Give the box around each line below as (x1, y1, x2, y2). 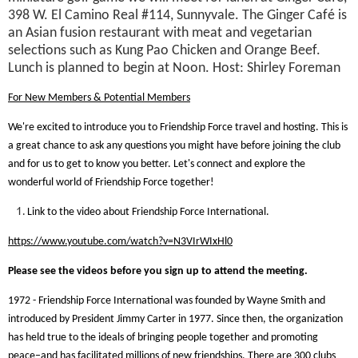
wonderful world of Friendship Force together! (8, 177, 214, 189)
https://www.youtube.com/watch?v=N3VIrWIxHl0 (8, 236, 233, 248)
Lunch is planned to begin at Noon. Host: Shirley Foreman (8, 61, 340, 76)
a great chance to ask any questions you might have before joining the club (8, 140, 340, 152)
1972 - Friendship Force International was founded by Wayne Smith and (8, 295, 325, 307)
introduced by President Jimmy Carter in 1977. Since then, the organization (8, 313, 343, 325)
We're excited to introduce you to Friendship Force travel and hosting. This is (8, 121, 348, 133)
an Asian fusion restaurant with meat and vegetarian (8, 26, 312, 41)
